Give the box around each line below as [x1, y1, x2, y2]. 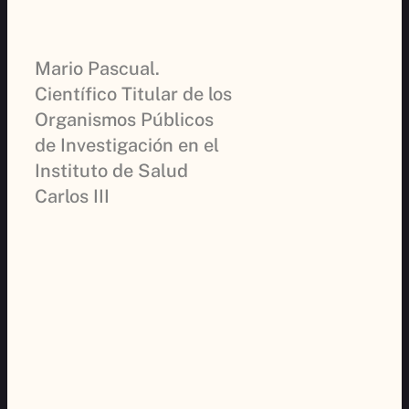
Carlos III [35, 184, 110, 207]
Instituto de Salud [35, 159, 188, 182]
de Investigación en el [35, 133, 219, 156]
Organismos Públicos [35, 108, 214, 131]
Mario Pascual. [35, 57, 160, 79]
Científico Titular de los [35, 82, 232, 105]
